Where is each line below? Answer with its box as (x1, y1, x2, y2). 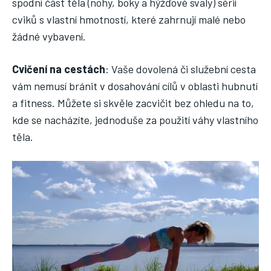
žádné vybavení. (12, 30, 86, 44)
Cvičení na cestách (12, 62, 105, 76)
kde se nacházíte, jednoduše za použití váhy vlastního (12, 113, 258, 127)
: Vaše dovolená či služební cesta (105, 62, 256, 76)
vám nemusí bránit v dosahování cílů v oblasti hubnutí (12, 79, 258, 93)
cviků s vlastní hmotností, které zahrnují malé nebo (12, 13, 246, 27)
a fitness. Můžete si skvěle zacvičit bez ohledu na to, (12, 96, 254, 110)
